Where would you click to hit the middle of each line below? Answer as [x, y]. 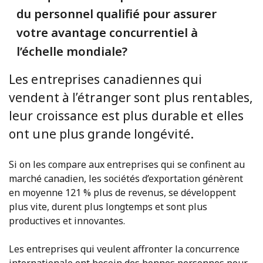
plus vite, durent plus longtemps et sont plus [108, 206]
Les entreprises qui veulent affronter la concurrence [124, 249]
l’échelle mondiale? [72, 51]
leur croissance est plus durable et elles [127, 115]
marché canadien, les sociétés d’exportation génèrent [126, 178]
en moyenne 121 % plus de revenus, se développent [122, 192]
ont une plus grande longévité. [102, 134]
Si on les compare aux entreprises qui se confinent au [127, 164]
